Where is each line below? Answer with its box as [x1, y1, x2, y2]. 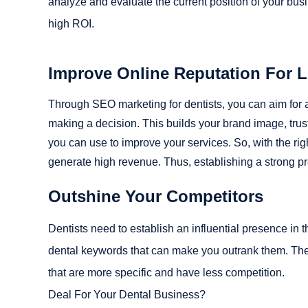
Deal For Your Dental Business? [48, 288, 206, 300]
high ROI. [48, 17, 94, 30]
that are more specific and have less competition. [48, 266, 285, 278]
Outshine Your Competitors [48, 186, 263, 206]
